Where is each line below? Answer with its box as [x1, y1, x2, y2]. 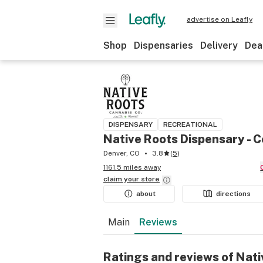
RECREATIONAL [163, 120, 217, 129]
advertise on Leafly [187, 15, 252, 23]
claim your [103, 175, 141, 183]
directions [216, 190, 251, 198]
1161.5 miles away [103, 163, 161, 171]
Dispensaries [134, 40, 193, 51]
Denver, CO [103, 149, 140, 157]
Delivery [200, 40, 238, 51]
